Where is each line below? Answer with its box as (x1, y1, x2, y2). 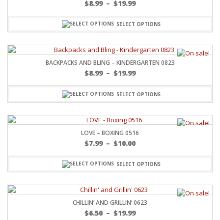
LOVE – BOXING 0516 (81, 128, 139, 137)
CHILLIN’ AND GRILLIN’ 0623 (73, 198, 147, 207)
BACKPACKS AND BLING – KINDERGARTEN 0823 (45, 58, 175, 67)
